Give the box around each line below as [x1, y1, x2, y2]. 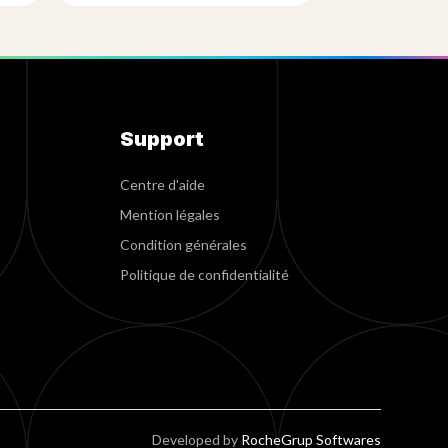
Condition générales [119, 236, 247, 253]
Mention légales [119, 206, 220, 223]
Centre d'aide [119, 176, 205, 193]
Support [119, 127, 204, 151]
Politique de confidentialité [119, 266, 289, 283]
